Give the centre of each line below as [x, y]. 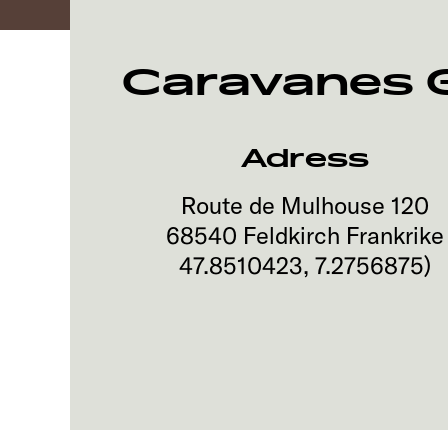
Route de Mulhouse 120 [305, 205]
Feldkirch [292, 235]
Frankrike [395, 235]
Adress [305, 158]
